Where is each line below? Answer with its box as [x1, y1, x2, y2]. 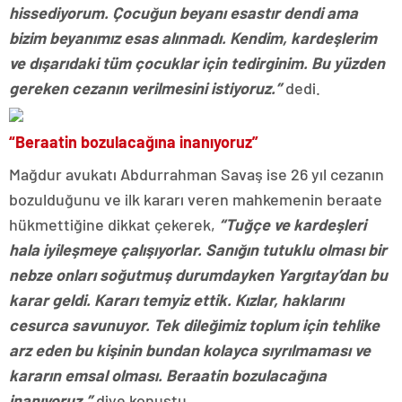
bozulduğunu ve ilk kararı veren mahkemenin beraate [9, 189, 382, 210]
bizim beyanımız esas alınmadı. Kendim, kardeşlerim [9, 28, 377, 48]
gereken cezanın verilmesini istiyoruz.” [9, 78, 282, 99]
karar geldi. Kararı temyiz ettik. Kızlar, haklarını [9, 290, 344, 310]
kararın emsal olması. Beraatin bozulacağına [9, 365, 327, 386]
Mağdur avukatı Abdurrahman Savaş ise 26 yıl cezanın [9, 164, 384, 185]
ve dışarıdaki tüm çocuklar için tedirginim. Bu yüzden [9, 53, 385, 74]
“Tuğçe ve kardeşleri [219, 214, 366, 235]
